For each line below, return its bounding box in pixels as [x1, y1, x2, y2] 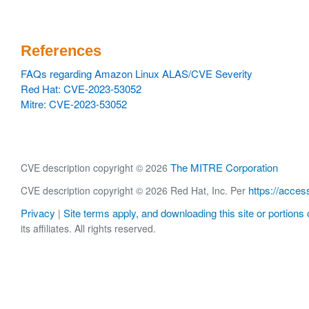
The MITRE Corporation [170, 160, 278, 175]
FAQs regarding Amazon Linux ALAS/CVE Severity [21, 66, 252, 81]
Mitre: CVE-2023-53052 [21, 97, 127, 111]
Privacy [21, 206, 55, 221]
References [21, 42, 101, 59]
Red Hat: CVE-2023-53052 [21, 81, 141, 96]
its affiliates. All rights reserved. [21, 221, 156, 236]
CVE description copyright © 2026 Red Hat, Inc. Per [21, 183, 248, 198]
